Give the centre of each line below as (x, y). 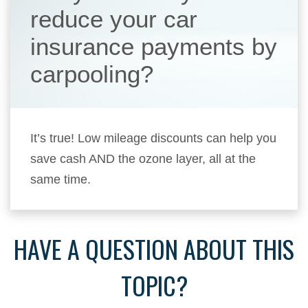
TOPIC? (154, 285)
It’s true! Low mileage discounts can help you (154, 138)
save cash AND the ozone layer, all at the (143, 159)
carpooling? (92, 74)
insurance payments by (154, 46)
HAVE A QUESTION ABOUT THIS (154, 249)
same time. (61, 179)
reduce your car (114, 19)
